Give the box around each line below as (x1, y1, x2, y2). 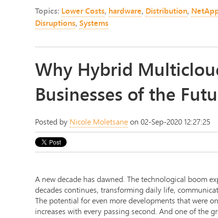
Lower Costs (61, 4, 105, 17)
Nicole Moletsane (70, 116, 128, 127)
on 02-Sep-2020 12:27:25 (128, 116, 210, 127)
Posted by (35, 116, 70, 127)
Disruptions (35, 17, 75, 29)
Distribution (145, 4, 187, 17)
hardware (109, 4, 142, 17)
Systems (79, 17, 109, 29)
